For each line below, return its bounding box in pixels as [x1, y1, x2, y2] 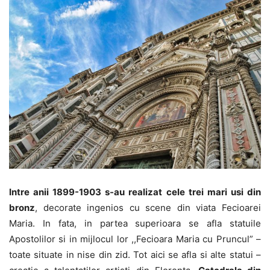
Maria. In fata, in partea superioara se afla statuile [9, 218, 261, 229]
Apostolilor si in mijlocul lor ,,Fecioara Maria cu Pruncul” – [9, 233, 261, 245]
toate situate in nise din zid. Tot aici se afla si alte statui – [9, 249, 261, 260]
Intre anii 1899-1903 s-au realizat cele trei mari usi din [9, 186, 261, 198]
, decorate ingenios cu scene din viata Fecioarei [35, 202, 261, 213]
